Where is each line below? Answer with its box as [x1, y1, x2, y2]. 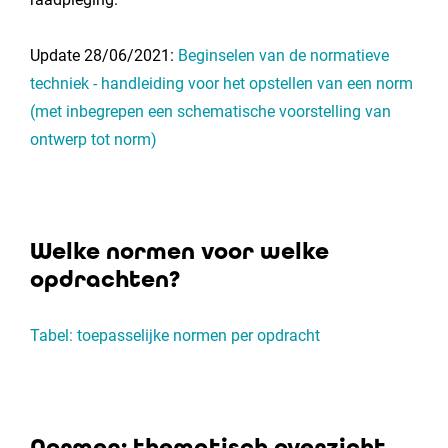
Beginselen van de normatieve [178, 46, 389, 65]
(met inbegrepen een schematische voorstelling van [30, 102, 391, 121]
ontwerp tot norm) [30, 130, 157, 149]
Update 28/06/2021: [30, 46, 178, 65]
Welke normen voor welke [30, 237, 329, 266]
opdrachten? [30, 265, 180, 294]
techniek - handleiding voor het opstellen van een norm [30, 74, 413, 93]
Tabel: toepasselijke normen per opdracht [30, 326, 320, 345]
